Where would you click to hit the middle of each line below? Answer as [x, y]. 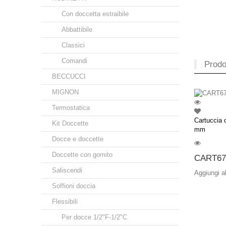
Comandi [74, 61]
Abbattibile [77, 30]
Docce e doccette [78, 139]
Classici [73, 45]
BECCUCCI [69, 76]
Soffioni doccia [74, 186]
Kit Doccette [70, 123]
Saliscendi [67, 170]
